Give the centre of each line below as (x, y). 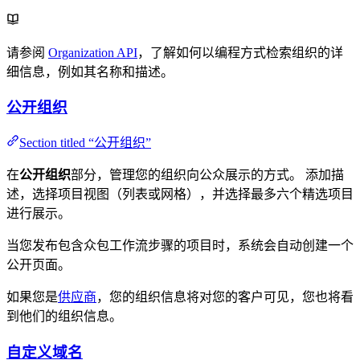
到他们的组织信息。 (64, 316)
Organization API (93, 52)
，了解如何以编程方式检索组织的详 (240, 52)
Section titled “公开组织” (85, 142)
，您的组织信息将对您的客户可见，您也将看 (225, 297)
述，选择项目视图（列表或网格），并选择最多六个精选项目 (180, 194)
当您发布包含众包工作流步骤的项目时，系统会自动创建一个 (180, 245)
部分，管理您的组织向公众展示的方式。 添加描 (207, 174)
